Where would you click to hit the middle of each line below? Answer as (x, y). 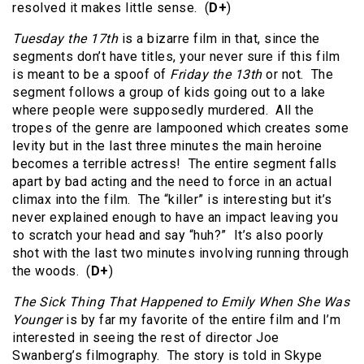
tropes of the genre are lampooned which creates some (180, 128)
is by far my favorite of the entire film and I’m (201, 320)
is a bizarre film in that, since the (219, 39)
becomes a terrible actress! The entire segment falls (175, 164)
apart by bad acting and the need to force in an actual (172, 182)
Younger (37, 320)
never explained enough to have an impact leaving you (175, 218)
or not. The (297, 75)
